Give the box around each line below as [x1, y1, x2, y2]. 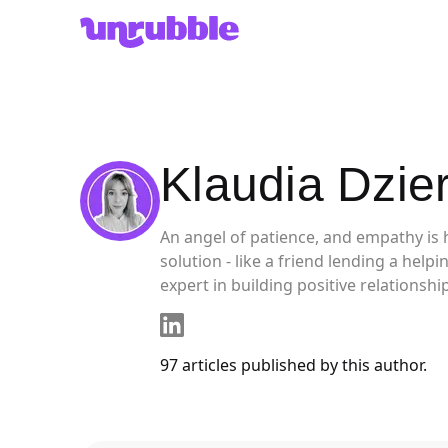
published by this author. [237, 354, 427, 376]
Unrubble [79, 16, 151, 38]
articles [182, 354, 237, 376]
